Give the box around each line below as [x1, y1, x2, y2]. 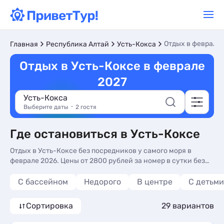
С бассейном [18, 177, 68, 186]
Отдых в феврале [164, 39, 221, 48]
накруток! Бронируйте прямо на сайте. [10, 166, 142, 175]
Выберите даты [23, 103, 68, 110]
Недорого [84, 177, 121, 186]
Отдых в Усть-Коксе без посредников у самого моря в [10, 146, 191, 155]
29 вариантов [161, 201, 214, 210]
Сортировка [26, 201, 73, 210]
